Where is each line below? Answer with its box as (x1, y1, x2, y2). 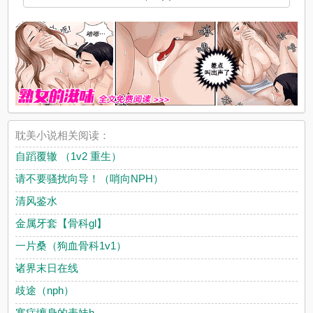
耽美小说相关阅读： (15, 129, 110, 142)
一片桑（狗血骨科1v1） (15, 240, 127, 252)
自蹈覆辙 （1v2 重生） (15, 150, 122, 163)
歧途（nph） (15, 284, 75, 297)
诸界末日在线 (15, 262, 79, 275)
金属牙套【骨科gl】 (15, 217, 108, 230)
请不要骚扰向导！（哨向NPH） (15, 173, 164, 185)
